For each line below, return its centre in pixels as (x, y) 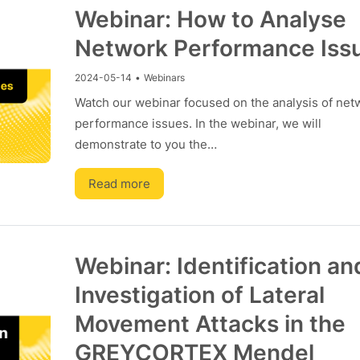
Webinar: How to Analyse (210, 19)
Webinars (164, 78)
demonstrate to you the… (145, 144)
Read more (119, 184)
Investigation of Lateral (199, 295)
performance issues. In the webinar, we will (198, 123)
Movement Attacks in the (210, 324)
